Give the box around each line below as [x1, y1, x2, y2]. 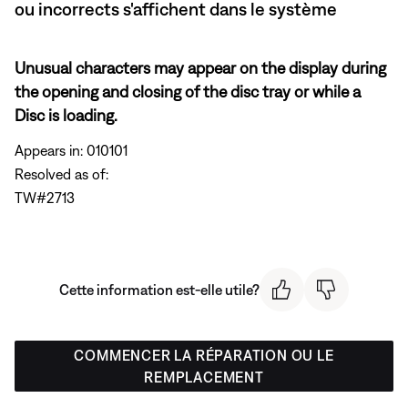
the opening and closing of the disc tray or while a [15, 81, 361, 101]
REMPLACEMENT [144, 369, 264, 386]
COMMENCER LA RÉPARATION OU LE [74, 347, 334, 364]
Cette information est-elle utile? [59, 280, 260, 298]
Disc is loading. [15, 105, 117, 125]
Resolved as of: [15, 165, 108, 182]
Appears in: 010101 [15, 141, 127, 158]
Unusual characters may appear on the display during [15, 57, 386, 77]
